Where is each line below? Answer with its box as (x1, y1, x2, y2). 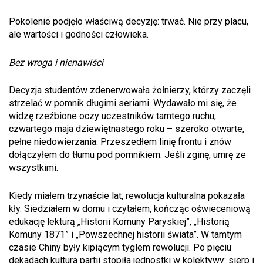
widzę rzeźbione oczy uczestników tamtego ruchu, (9, 110, 216, 122)
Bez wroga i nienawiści (9, 56, 103, 68)
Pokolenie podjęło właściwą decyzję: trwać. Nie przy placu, (9, 15, 248, 27)
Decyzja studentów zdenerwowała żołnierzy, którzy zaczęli (9, 85, 251, 96)
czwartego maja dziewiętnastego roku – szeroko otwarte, (9, 123, 244, 135)
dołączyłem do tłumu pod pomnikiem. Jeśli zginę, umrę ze (9, 149, 246, 161)
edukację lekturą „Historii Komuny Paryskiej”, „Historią (9, 215, 230, 227)
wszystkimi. (9, 162, 58, 174)
